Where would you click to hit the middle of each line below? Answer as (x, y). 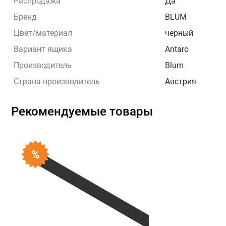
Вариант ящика (43, 49)
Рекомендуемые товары (82, 111)
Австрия (181, 81)
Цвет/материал (43, 33)
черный (179, 33)
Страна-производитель (57, 81)
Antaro (177, 49)
